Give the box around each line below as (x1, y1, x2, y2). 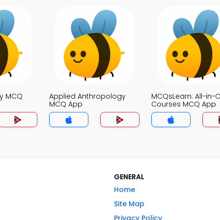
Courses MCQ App (151, 99, 216, 109)
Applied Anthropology (49, 91, 126, 101)
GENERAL (114, 172, 144, 182)
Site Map (114, 199, 144, 209)
